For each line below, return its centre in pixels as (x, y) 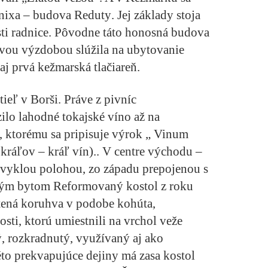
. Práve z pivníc (97, 100)
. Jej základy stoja (156, 15)
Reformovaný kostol (106, 186)
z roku (176, 186)
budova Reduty (71, 15)
